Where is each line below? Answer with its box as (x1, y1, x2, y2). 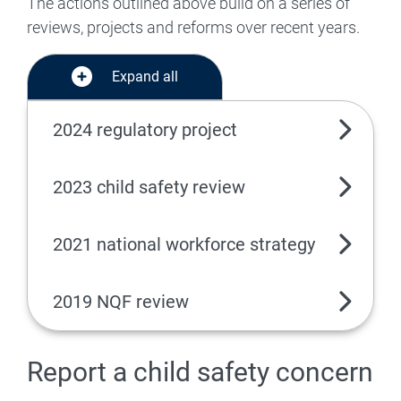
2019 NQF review (53, 290, 189, 312)
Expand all (112, 67, 179, 85)
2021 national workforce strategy (53, 233, 315, 255)
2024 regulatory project (53, 118, 237, 141)
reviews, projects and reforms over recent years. (27, 17, 360, 37)
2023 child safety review (53, 175, 245, 198)
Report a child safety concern (27, 355, 373, 388)
